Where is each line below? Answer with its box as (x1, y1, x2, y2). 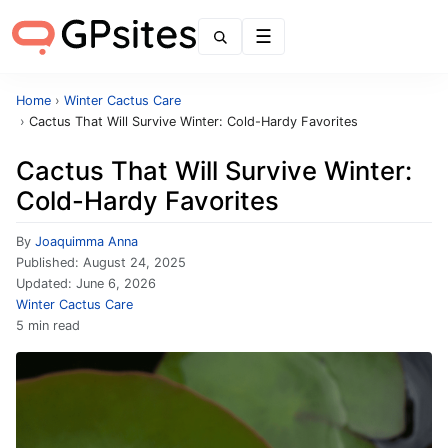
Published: (16, 255, 83, 270)
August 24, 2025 (83, 255, 186, 270)
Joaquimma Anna (35, 234, 138, 249)
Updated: (16, 276, 76, 291)
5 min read (16, 318, 80, 333)
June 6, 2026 (76, 276, 156, 291)
